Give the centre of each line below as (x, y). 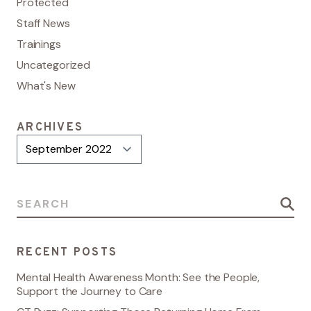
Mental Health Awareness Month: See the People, (138, 277)
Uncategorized (54, 65)
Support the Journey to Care (90, 291)
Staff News (43, 23)
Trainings (39, 44)
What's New (46, 85)
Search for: (43, 199)
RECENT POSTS (67, 252)
